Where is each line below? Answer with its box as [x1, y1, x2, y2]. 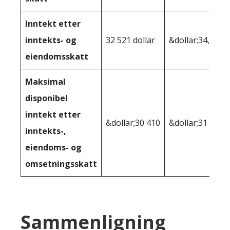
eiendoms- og [25, 142, 82, 154]
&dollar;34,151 [169, 34, 223, 46]
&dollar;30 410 [106, 117, 160, 129]
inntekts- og [25, 34, 76, 46]
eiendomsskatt [25, 51, 88, 63]
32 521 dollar [106, 34, 155, 46]
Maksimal [25, 76, 66, 88]
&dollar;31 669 [169, 117, 223, 129]
